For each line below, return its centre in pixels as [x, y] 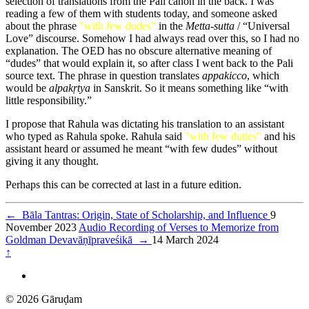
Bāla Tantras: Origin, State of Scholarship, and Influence [143, 215]
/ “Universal [262, 26]
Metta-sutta [210, 26]
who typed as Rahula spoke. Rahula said [95, 137]
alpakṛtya [70, 88]
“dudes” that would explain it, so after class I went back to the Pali [149, 63]
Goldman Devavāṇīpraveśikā [72, 240]
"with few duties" [223, 137]
